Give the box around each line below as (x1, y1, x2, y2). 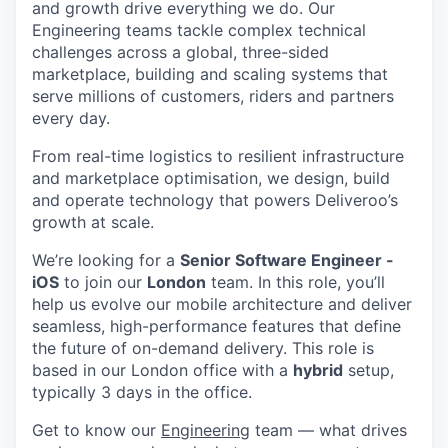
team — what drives (250, 420, 407, 441)
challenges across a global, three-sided (32, 42, 329, 63)
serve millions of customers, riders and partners (32, 86, 394, 107)
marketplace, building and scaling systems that (32, 64, 388, 85)
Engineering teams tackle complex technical (32, 20, 366, 41)
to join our (59, 272, 147, 293)
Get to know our (32, 420, 161, 441)
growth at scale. (32, 212, 154, 233)
